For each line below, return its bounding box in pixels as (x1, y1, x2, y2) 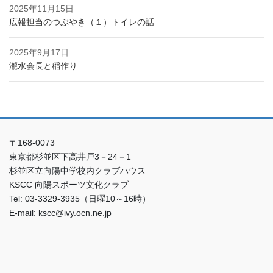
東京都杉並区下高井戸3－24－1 (9, 152, 131, 162)
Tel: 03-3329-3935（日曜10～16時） (9, 194, 151, 204)
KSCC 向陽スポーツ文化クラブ (9, 180, 129, 190)
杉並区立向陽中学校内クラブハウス (9, 166, 146, 176)
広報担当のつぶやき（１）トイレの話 (9, 17, 154, 27)
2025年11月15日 (9, 4, 74, 14)
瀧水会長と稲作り (9, 61, 77, 71)
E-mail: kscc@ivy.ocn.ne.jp (9, 208, 112, 218)
